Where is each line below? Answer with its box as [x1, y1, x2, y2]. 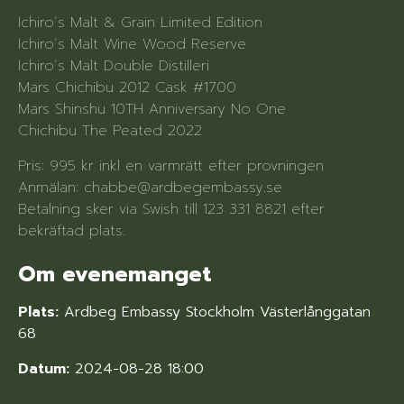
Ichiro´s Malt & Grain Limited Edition [18, 12, 262, 34]
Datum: [18, 357, 69, 380]
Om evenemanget [18, 258, 212, 291]
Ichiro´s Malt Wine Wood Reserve [18, 33, 246, 56]
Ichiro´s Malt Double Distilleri [18, 55, 209, 78]
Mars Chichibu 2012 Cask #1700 [18, 77, 236, 99]
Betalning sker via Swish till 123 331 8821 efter [18, 197, 325, 220]
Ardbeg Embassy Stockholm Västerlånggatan [59, 301, 371, 324]
